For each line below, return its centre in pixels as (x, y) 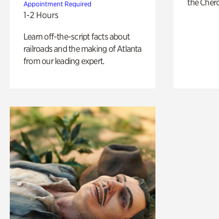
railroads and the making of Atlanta (83, 48)
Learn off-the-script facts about (77, 36)
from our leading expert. (64, 61)
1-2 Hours (41, 15)
